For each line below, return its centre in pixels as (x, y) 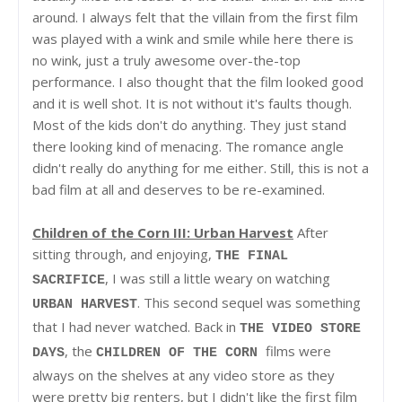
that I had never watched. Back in (136, 326)
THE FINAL (252, 256)
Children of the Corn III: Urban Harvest (163, 232)
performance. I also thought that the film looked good (198, 81)
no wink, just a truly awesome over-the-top (166, 60)
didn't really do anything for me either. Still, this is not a (201, 167)
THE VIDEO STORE (300, 328)
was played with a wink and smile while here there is (193, 38)
